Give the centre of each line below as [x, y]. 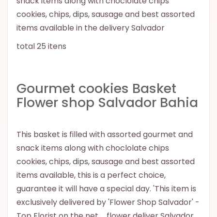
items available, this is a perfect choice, [91, 175]
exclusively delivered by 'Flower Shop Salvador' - [108, 202]
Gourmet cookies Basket [96, 88]
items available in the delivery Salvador [91, 28]
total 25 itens [41, 46]
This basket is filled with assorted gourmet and [105, 134]
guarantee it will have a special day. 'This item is [106, 188]
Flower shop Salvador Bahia [107, 102]
